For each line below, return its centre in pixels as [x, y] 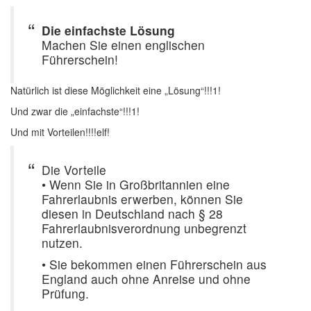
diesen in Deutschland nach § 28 [132, 213]
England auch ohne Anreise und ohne [146, 279]
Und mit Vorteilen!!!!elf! [60, 132]
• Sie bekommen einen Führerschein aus [154, 264]
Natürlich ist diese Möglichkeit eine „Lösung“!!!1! [116, 90]
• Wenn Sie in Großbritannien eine [136, 184]
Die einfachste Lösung [108, 30]
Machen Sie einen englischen [123, 45]
